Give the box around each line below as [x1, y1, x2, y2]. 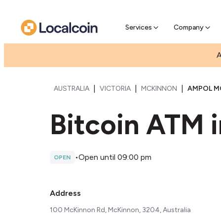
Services [125, 23, 152, 32]
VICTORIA [100, 84, 131, 93]
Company [174, 23, 204, 32]
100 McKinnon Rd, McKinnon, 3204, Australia [50, 206, 191, 214]
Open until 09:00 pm [78, 152, 151, 162]
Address [50, 188, 81, 198]
